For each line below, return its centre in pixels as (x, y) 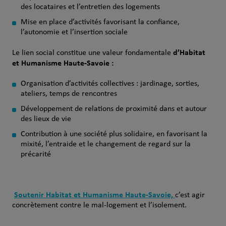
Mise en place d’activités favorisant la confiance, (100, 22)
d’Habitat (189, 52)
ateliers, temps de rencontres (69, 94)
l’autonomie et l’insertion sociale (74, 32)
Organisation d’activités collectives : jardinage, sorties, (110, 84)
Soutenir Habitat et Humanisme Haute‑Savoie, (94, 194)
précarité (36, 154)
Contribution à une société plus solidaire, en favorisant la (114, 134)
